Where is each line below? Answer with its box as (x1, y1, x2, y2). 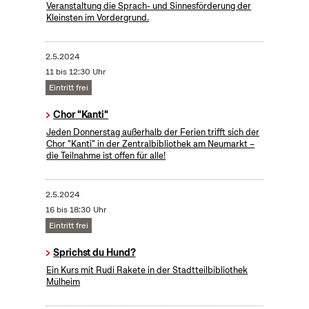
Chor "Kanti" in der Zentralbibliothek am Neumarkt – (46, 138, 255, 150)
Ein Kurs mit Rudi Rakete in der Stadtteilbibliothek (46, 264, 248, 277)
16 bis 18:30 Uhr (45, 204, 106, 216)
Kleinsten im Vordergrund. (46, 12, 150, 24)
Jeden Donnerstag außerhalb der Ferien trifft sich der (46, 126, 260, 139)
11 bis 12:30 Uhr (45, 66, 106, 78)
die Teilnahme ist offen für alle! (46, 150, 166, 162)
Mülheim (46, 276, 81, 288)
